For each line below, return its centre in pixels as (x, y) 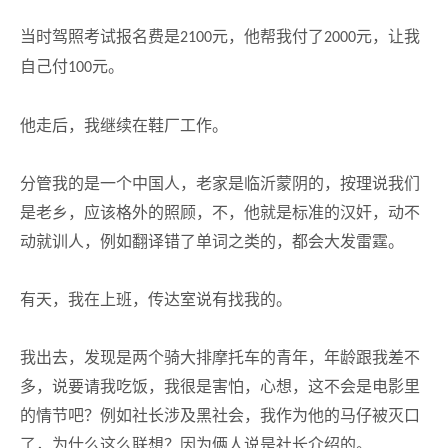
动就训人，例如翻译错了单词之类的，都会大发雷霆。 (212, 241)
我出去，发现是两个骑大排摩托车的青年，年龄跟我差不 (220, 357)
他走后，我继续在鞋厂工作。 (124, 125)
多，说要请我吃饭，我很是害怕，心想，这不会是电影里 (220, 386)
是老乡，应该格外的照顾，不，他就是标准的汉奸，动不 (220, 212)
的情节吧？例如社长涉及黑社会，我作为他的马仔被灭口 (220, 415)
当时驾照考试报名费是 (100, 36)
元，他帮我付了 (268, 36)
